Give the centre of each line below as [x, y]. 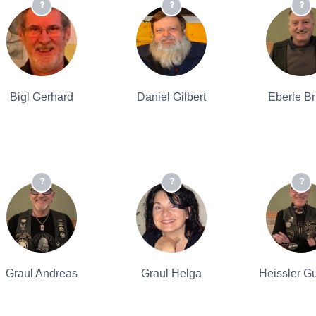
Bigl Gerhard [42, 97]
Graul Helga [171, 273]
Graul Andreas [42, 273]
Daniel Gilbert [171, 97]
